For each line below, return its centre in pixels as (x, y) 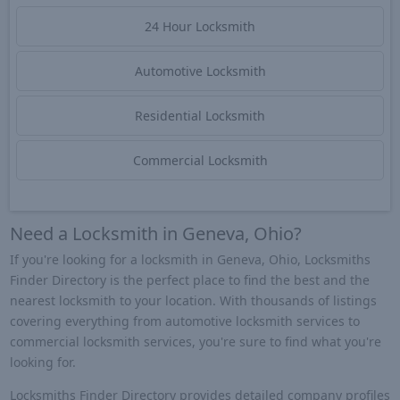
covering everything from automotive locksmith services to (184, 321)
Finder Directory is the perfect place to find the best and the (189, 279)
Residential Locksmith (200, 116)
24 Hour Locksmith (200, 27)
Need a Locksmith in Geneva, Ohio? (155, 233)
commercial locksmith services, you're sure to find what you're (195, 341)
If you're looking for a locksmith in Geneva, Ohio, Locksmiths (190, 259)
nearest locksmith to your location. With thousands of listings (193, 300)
